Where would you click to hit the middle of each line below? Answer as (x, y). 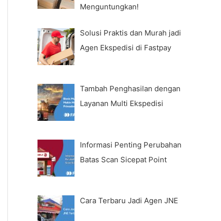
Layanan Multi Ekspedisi (122, 104)
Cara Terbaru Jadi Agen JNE (129, 200)
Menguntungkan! (110, 6)
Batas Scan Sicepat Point (124, 159)
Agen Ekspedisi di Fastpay (126, 48)
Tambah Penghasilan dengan (130, 89)
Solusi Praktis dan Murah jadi (131, 33)
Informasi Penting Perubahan (131, 145)
